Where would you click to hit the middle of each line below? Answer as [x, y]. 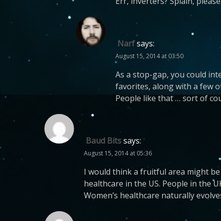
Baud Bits [104, 141]
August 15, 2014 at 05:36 [118, 153]
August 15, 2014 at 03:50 [149, 56]
